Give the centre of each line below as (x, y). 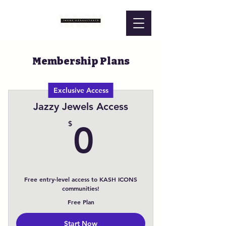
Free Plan (81, 202)
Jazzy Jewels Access (81, 106)
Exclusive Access (81, 90)
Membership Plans (81, 61)
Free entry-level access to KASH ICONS (81, 179)
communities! (81, 188)
